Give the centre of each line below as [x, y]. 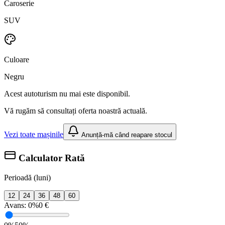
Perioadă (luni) [27, 178]
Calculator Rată [50, 158]
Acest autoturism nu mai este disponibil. [67, 93]
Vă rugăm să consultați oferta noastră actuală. [76, 110]
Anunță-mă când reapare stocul [126, 135]
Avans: [16, 205]
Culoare [17, 59]
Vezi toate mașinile [34, 134]
